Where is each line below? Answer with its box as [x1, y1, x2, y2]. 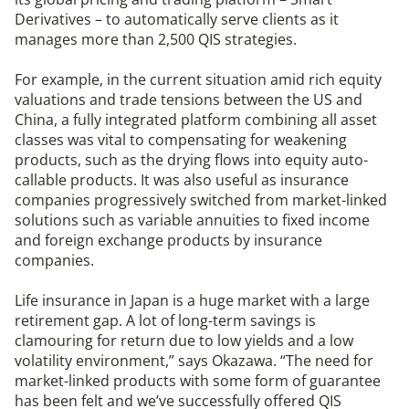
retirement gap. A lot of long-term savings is [15, 310, 316, 331]
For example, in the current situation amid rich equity [15, 69, 382, 90]
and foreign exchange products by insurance [15, 230, 322, 251]
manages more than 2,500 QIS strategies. [15, 29, 297, 50]
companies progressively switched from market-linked [15, 190, 387, 211]
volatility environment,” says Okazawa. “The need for [15, 351, 373, 372]
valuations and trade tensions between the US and [15, 89, 362, 110]
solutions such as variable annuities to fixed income [15, 210, 370, 231]
